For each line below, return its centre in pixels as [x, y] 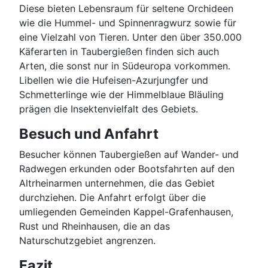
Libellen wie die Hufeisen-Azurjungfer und [114, 80]
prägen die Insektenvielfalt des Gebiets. [109, 109]
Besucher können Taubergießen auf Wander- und [129, 154]
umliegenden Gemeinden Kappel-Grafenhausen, [126, 211]
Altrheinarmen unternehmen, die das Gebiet [117, 183]
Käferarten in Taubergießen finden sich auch [119, 51]
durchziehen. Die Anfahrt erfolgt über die [112, 197]
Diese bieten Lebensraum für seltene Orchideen [126, 8]
